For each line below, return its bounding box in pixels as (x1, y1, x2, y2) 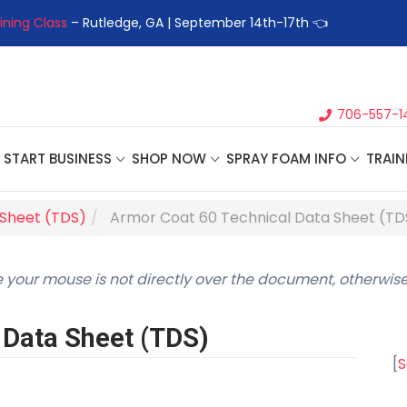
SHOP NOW (132, 148, 206, 168)
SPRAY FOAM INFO (226, 148, 346, 168)
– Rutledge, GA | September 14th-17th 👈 (67, 14, 328, 32)
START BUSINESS (4, 148, 112, 168)
